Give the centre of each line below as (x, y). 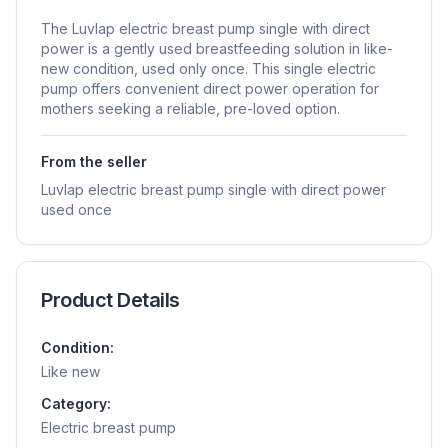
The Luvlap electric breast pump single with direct (205, 28)
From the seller (94, 161)
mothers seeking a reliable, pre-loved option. (190, 108)
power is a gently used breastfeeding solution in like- (217, 48)
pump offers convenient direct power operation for (210, 88)
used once (76, 209)
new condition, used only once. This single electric (208, 68)
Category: (76, 403)
